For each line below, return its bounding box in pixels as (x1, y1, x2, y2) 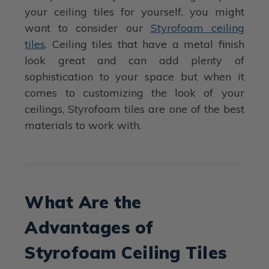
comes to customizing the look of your (25, 86, 244, 100)
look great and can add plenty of (25, 53, 244, 68)
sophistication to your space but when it (25, 70, 244, 84)
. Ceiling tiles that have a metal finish (45, 37, 244, 52)
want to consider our (25, 21, 151, 35)
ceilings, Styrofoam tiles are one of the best (25, 102, 244, 116)
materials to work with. (25, 118, 142, 133)
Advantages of (25, 217, 154, 238)
